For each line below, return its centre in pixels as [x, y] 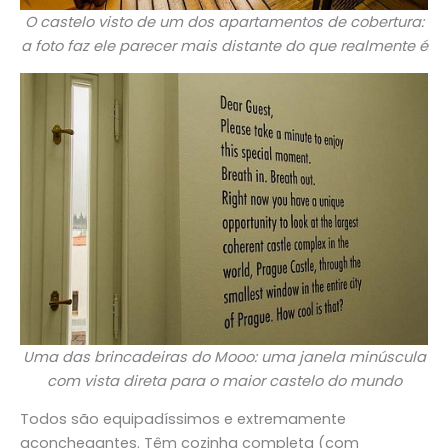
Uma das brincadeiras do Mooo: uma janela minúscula [224, 356]
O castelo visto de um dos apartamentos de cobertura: [224, 22]
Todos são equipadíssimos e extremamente [183, 419]
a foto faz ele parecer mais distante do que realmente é [224, 46]
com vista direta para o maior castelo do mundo [224, 380]
